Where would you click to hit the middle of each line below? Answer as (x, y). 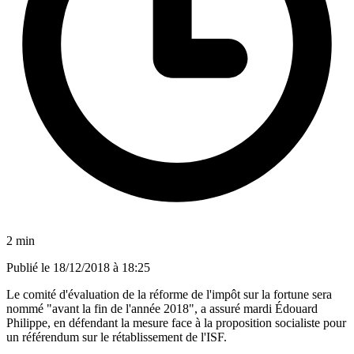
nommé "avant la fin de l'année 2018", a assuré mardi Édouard (162, 308)
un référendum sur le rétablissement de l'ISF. (117, 337)
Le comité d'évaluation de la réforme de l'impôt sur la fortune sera (169, 294)
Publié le (30, 267)
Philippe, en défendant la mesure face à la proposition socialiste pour (176, 322)
